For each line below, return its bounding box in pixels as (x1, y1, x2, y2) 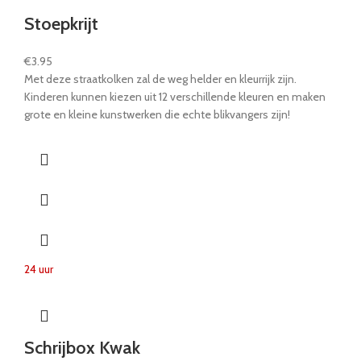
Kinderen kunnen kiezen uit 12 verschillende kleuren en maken (24, 89, 326, 104)
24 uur (24, 261, 53, 276)
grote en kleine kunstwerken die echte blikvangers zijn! (24, 106, 290, 122)
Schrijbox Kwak (24, 336, 140, 359)
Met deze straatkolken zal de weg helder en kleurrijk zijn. (24, 71, 297, 86)
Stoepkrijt (24, 12, 98, 35)
